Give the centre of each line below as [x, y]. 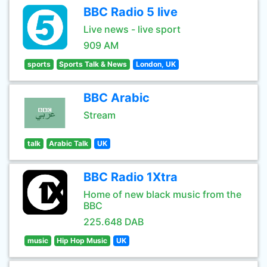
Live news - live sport [132, 29]
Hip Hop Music [82, 240]
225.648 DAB [114, 222]
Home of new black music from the [162, 194]
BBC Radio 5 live [131, 12]
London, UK [156, 64]
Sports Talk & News [93, 64]
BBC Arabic [117, 98]
